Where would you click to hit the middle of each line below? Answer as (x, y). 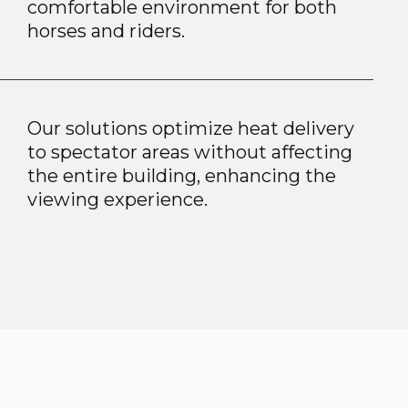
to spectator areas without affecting (189, 152)
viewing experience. (117, 199)
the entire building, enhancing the (181, 176)
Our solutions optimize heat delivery (190, 128)
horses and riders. (106, 31)
